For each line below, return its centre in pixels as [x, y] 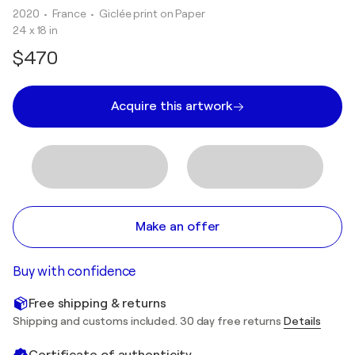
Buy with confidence [74, 271]
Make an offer [177, 227]
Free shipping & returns [97, 303]
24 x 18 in [35, 30]
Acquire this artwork [171, 106]
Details [302, 321]
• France [66, 13]
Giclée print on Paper [152, 13]
